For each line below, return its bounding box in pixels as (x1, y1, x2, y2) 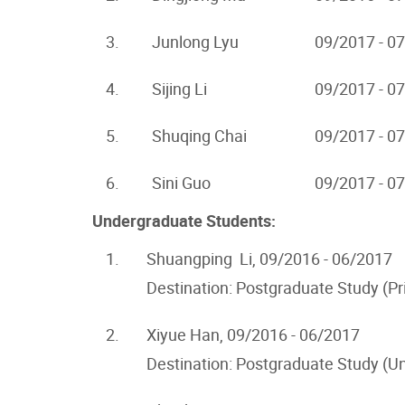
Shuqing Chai (152, 125, 247, 147)
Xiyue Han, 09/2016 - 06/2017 (146, 324, 360, 346)
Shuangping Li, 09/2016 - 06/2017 (146, 248, 392, 270)
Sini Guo (152, 172, 211, 194)
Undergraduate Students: (92, 210, 276, 232)
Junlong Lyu (152, 31, 239, 53)
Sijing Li (152, 78, 207, 100)
